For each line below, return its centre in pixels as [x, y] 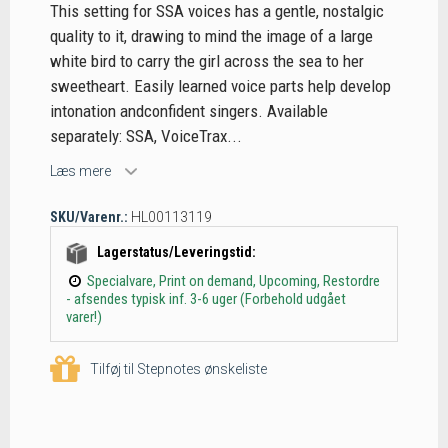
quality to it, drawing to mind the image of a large [211, 36]
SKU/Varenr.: [89, 216]
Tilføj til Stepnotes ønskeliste [178, 368]
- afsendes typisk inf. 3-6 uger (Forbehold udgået [206, 298]
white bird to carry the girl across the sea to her [207, 61]
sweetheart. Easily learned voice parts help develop [220, 86]
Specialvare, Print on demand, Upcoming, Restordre [233, 280]
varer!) [84, 316]
